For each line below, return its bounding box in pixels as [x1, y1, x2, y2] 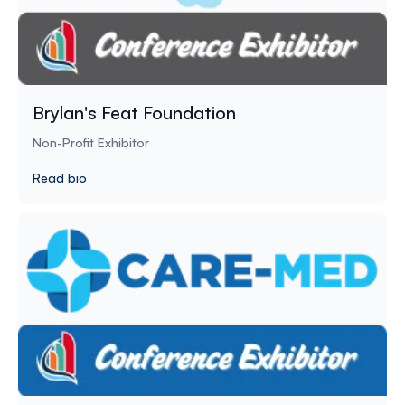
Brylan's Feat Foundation [33, 100, 236, 124]
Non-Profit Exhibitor [33, 134, 149, 150]
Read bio [33, 169, 87, 185]
